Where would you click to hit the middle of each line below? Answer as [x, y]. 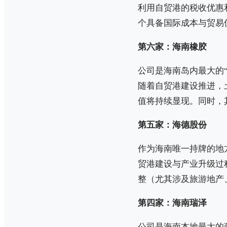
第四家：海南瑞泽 [172, 203]
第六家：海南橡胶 [172, 47]
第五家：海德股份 [172, 125]
